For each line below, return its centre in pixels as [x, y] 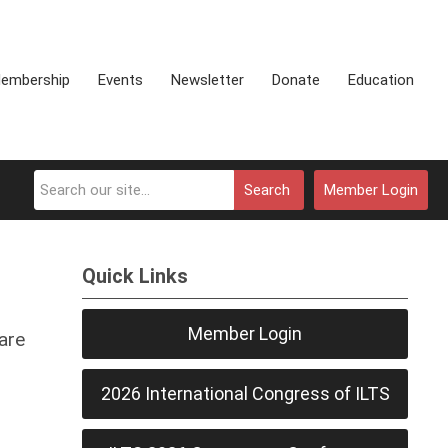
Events [120, 80]
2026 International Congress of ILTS [245, 393]
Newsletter [207, 80]
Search [267, 190]
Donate [296, 80]
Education [381, 80]
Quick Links [135, 276]
